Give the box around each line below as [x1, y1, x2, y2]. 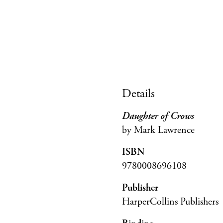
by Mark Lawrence [122, 123, 195, 136]
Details [122, 86, 155, 101]
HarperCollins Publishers [122, 195, 219, 208]
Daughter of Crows [122, 110, 195, 122]
